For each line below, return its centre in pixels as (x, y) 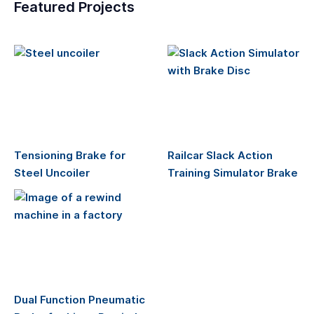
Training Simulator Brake (233, 173)
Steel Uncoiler (52, 173)
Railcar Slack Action (220, 156)
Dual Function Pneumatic (80, 300)
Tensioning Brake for (70, 156)
